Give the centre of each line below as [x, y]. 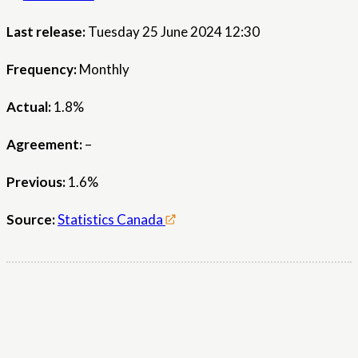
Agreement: [44, 145]
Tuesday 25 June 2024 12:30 [174, 32]
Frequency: [42, 70]
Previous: [36, 182]
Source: [31, 220]
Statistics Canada [110, 220]
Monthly [104, 70]
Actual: [29, 107]
